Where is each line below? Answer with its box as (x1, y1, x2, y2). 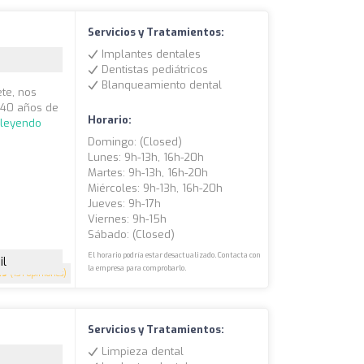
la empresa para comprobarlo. (88, 263, 187, 274)
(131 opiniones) (7, 268, 67, 279)
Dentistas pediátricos (98, 63, 209, 77)
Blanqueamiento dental (98, 78, 223, 93)
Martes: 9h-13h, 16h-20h (88, 166, 209, 180)
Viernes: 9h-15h (88, 212, 167, 227)
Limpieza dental (98, 344, 184, 359)
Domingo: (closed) (88, 135, 183, 149)
